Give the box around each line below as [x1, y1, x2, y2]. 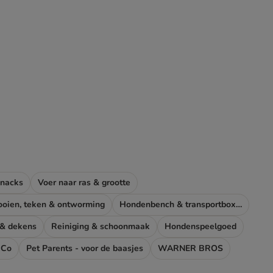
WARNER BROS [158, 242, 223, 254]
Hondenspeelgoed [165, 220, 236, 232]
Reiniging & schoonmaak [51, 220, 150, 232]
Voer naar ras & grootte [38, 176, 130, 188]
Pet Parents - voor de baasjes [26, 242, 143, 254]
